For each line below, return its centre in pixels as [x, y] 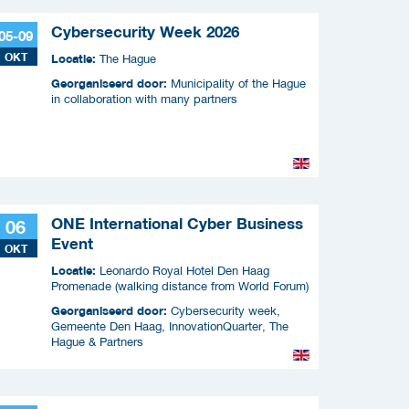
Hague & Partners [97, 341]
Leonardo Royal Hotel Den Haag [184, 270]
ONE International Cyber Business [177, 223]
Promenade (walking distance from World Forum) [180, 286]
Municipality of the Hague [238, 83]
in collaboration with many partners [144, 99]
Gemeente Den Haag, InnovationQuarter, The [170, 326]
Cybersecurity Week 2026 [145, 31]
